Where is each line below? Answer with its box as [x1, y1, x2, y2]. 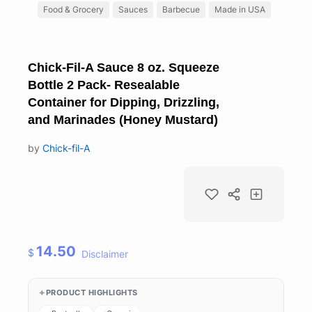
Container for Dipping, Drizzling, [28, 95, 219, 109]
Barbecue [162, 3, 200, 15]
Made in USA [214, 3, 265, 15]
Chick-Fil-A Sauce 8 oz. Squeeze [28, 60, 219, 75]
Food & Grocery [43, 3, 104, 15]
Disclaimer [81, 248, 129, 260]
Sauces [118, 3, 148, 15]
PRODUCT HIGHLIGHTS [45, 288, 138, 298]
